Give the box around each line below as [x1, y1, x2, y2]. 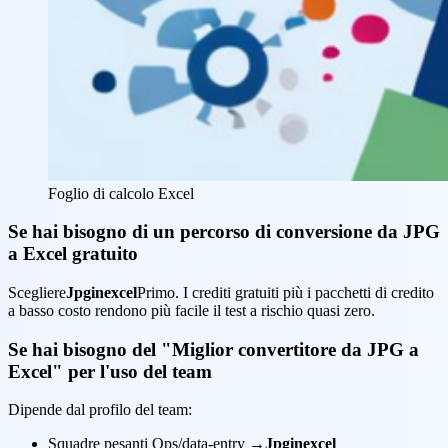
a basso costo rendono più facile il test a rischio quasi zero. [8, 302, 375, 319]
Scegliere [8, 284, 66, 301]
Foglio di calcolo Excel [48, 184, 194, 202]
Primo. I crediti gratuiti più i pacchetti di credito [137, 284, 434, 301]
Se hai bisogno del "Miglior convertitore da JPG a [8, 338, 419, 360]
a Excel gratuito [8, 243, 138, 265]
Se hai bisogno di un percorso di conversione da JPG [8, 221, 440, 243]
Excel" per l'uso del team [8, 360, 212, 382]
